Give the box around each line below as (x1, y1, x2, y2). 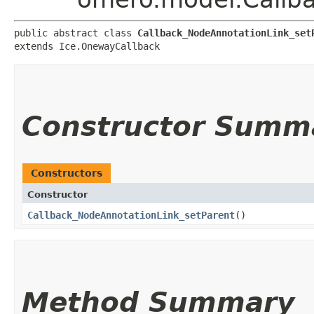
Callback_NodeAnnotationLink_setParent (27, 209, 235, 221)
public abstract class (14, 27, 137, 39)
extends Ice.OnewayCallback (14, 40, 160, 52)
